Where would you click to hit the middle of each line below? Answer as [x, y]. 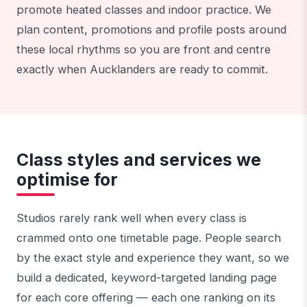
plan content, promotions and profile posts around [151, 30]
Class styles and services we [139, 159]
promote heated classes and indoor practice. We [144, 10]
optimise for [67, 179]
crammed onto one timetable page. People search [149, 237]
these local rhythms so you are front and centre [144, 50]
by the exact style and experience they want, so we [153, 257]
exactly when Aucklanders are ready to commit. [142, 70]
